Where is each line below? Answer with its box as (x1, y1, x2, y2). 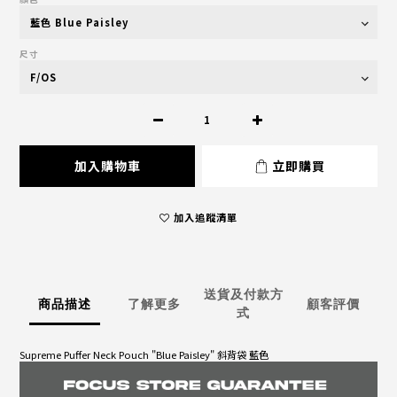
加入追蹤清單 (174, 210, 237, 225)
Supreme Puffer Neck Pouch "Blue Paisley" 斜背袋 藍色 (19, 347, 269, 362)
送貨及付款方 (203, 286, 284, 303)
